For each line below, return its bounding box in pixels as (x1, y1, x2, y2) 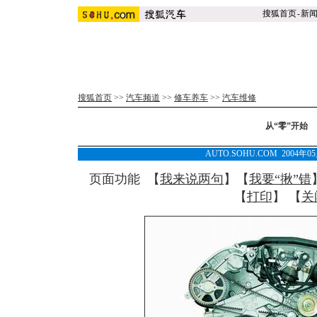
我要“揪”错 (249, 172, 311, 186)
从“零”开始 (265, 121, 308, 131)
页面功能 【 (89, 172, 160, 186)
